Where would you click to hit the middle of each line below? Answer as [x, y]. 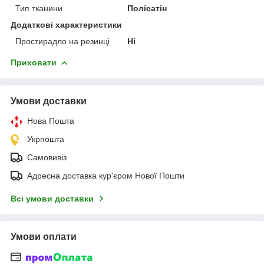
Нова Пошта [51, 121]
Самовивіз [47, 157]
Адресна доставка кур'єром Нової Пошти [106, 175]
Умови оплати [44, 236]
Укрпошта [46, 139]
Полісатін [147, 8]
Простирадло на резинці [62, 41]
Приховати [34, 62]
